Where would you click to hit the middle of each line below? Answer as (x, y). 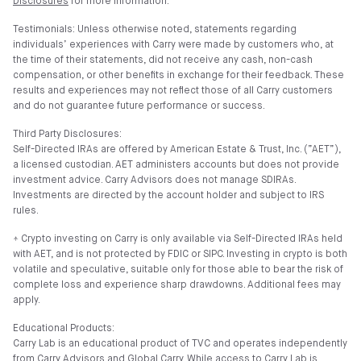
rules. (26, 211)
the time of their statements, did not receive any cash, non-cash (163, 60)
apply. (27, 301)
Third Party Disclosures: (67, 135)
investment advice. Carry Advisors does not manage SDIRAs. (154, 180)
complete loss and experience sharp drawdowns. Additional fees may (177, 285)
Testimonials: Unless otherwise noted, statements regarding (155, 30)
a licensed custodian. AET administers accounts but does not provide (176, 165)
